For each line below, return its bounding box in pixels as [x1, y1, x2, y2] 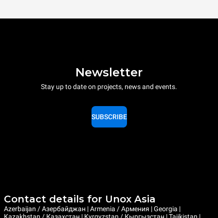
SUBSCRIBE [91, 112, 127, 121]
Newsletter [75, 65, 143, 79]
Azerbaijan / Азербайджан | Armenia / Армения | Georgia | [4, 205, 181, 213]
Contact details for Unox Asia [4, 193, 156, 205]
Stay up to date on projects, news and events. [41, 82, 177, 91]
